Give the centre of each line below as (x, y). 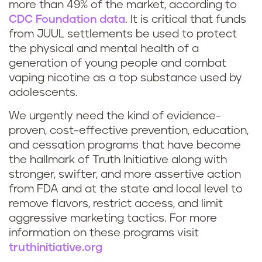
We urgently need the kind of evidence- (115, 116)
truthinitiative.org (56, 248)
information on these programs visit (104, 233)
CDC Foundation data (67, 20)
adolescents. (43, 93)
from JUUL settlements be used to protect (123, 35)
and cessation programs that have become (125, 146)
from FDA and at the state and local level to (126, 189)
